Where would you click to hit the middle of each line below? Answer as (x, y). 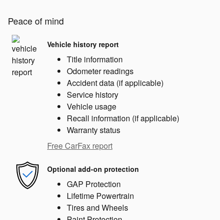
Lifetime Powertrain (100, 196)
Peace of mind (36, 21)
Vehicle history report (83, 44)
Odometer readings (100, 71)
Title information (95, 59)
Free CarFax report (80, 146)
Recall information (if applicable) (123, 118)
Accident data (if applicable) (115, 83)
